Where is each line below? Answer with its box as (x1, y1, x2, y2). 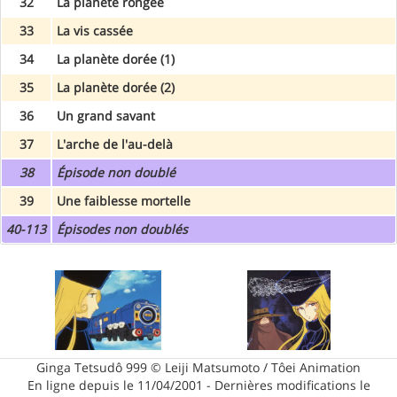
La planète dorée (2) (57, 78, 175, 96)
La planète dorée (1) (57, 50, 175, 67)
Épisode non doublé (57, 163, 175, 181)
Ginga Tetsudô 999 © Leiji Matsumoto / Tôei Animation (36, 358, 361, 376)
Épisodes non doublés (57, 220, 188, 237)
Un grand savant (57, 106, 155, 124)
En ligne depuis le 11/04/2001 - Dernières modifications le (27, 376, 370, 393)
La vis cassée (57, 21, 133, 39)
